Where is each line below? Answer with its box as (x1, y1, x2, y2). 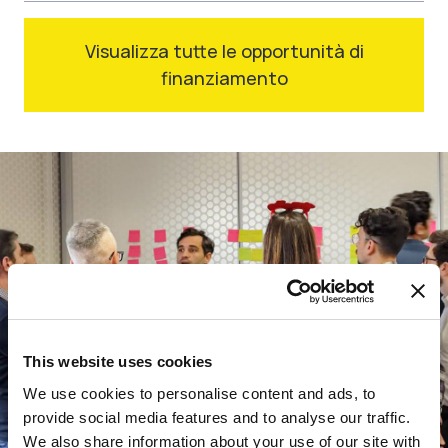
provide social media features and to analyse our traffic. (23, 408, 411, 426)
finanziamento (160, 66, 288, 90)
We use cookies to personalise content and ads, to (23, 384, 376, 402)
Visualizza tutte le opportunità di (84, 39, 364, 63)
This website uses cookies (23, 353, 213, 370)
